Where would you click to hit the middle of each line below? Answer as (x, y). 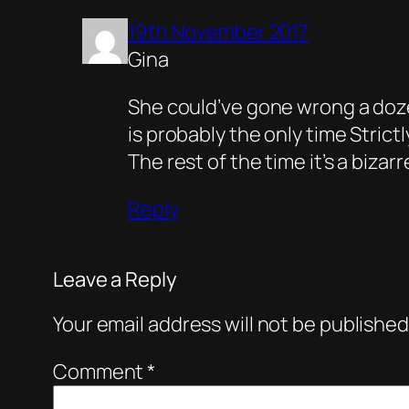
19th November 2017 (219, 31)
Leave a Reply (115, 279)
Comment (100, 371)
